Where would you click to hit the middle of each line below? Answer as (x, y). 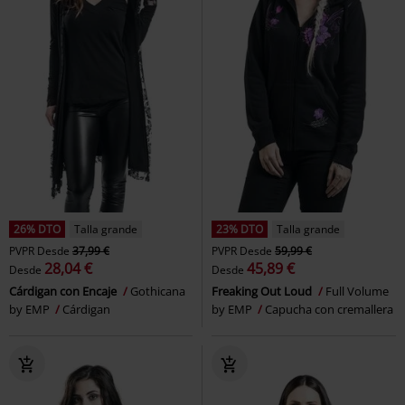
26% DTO (37, 229)
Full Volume (357, 291)
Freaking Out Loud (263, 291)
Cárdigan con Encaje (64, 291)
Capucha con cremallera (329, 309)
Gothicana (158, 291)
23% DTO (240, 229)
